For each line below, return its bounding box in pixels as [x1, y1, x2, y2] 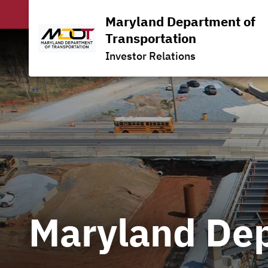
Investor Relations [105, 49, 196, 63]
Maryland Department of [105, 13, 255, 30]
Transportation [105, 29, 196, 47]
